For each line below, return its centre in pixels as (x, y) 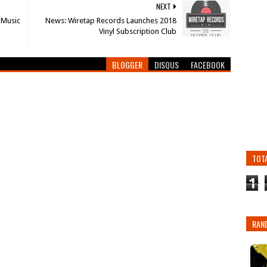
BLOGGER (128, 65)
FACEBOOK (208, 65)
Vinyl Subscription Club (138, 31)
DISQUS (167, 65)
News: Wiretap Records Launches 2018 (111, 21)
